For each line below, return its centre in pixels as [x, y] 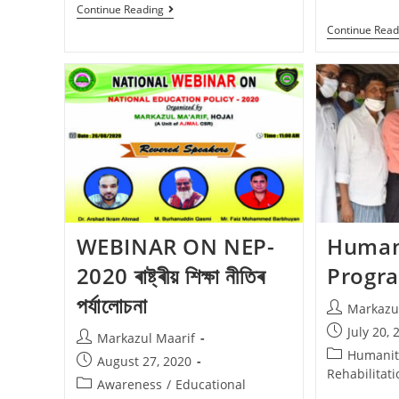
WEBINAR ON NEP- [175, 247]
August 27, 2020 [144, 362]
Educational [210, 385]
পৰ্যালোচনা [112, 305]
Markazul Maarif [146, 338]
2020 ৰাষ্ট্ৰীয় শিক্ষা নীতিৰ [171, 276]
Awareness [129, 385]
